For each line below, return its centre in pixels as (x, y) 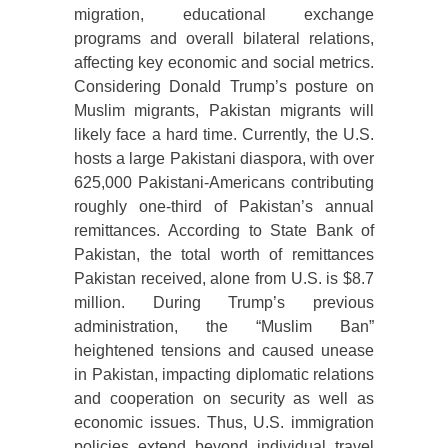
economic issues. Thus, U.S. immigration (224, 423)
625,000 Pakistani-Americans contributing (224, 183)
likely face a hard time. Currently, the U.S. (224, 135)
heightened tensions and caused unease (224, 351)
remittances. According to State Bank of (224, 231)
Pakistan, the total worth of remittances (224, 255)
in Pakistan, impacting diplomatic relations (224, 375)
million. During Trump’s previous (224, 303)
